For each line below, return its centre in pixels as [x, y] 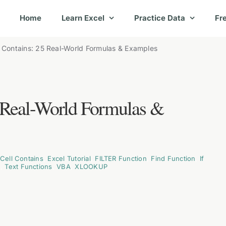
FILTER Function [121, 158]
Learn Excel [83, 18]
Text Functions [29, 166]
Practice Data [160, 18]
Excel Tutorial [69, 158]
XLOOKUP [91, 166]
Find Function [173, 158]
